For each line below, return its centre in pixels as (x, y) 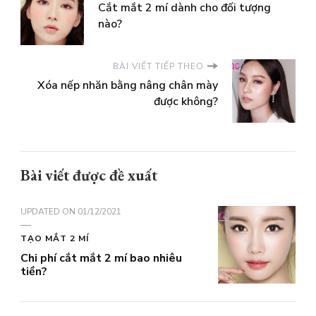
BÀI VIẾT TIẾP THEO (158, 66)
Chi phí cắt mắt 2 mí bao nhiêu (101, 258)
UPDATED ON (49, 211)
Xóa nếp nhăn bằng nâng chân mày (128, 85)
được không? (186, 101)
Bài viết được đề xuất (89, 175)
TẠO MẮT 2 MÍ (55, 238)
